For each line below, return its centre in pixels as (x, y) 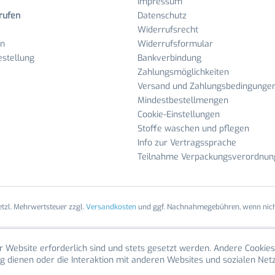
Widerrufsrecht (168, 30)
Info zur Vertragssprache (187, 143)
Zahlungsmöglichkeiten (183, 72)
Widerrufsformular (175, 44)
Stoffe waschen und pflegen (193, 129)
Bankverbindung (169, 58)
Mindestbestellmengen (183, 100)
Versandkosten (111, 207)
